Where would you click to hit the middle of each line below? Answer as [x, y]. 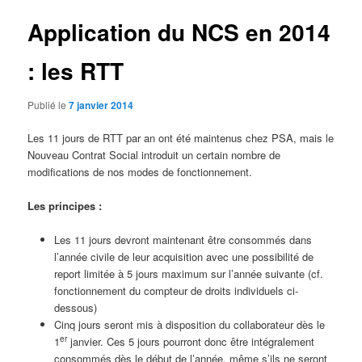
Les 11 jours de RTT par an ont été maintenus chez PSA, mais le [181, 137]
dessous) [75, 307]
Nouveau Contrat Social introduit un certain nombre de [154, 154]
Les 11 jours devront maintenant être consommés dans [183, 239]
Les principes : [65, 205]
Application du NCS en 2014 [179, 32]
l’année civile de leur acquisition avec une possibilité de [183, 256]
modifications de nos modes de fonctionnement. [140, 171]
